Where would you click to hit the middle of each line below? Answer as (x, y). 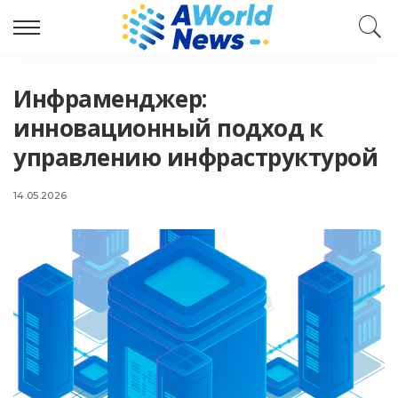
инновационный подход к (168, 128)
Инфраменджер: (110, 99)
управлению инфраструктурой (195, 157)
